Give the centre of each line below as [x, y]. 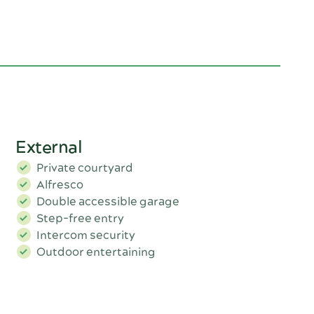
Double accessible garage [108, 202]
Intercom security [86, 236]
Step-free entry [81, 219]
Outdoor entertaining [96, 253]
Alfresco [60, 185]
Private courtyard [85, 169]
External [49, 148]
